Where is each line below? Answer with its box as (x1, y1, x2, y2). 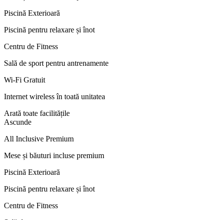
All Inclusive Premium (4, 134, 74, 143)
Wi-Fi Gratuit (4, 75, 45, 84)
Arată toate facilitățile (4, 109, 70, 117)
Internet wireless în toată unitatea (4, 92, 105, 101)
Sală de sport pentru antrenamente (4, 58, 109, 67)
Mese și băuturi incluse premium (4, 151, 104, 160)
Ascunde (4, 117, 31, 126)
